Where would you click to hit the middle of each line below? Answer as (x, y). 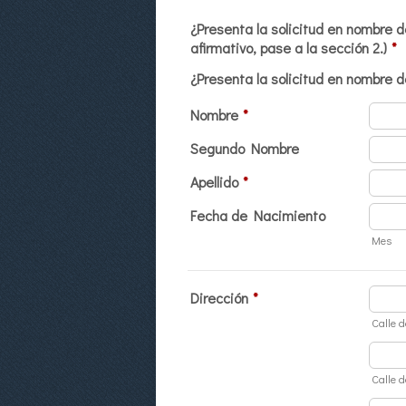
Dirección (219, 298)
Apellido (214, 182)
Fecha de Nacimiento (258, 215)
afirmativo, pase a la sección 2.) (289, 48)
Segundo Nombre (245, 148)
